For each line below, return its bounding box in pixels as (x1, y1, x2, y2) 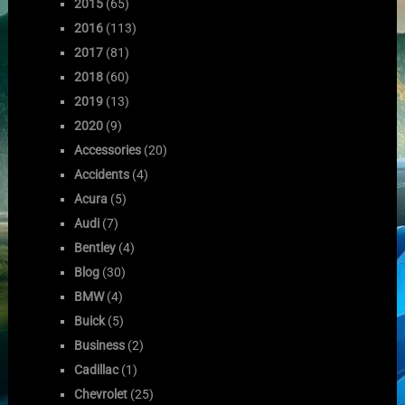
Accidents (74, 166, 130, 182)
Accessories (74, 142, 142, 157)
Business (74, 337, 126, 353)
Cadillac (74, 362, 119, 377)
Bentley (74, 240, 117, 255)
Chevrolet (74, 386, 128, 401)
